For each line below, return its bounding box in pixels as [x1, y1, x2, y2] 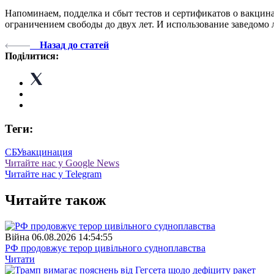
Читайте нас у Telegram [5, 169, 102, 180]
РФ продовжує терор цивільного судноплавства [5, 243, 206, 254]
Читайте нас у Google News [5, 158, 119, 169]
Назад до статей [40, 39, 109, 50]
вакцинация [22, 147, 72, 158]
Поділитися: [5, 50, 59, 61]
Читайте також [5, 192, 106, 209]
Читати [5, 254, 35, 265]
